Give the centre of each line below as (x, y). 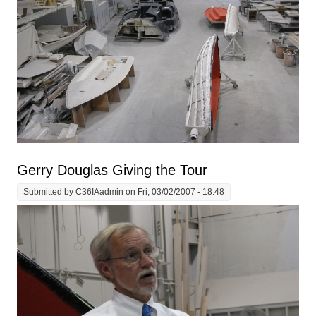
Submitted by (50, 192)
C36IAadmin (100, 192)
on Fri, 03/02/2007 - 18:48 (174, 192)
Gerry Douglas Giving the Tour (113, 170)
